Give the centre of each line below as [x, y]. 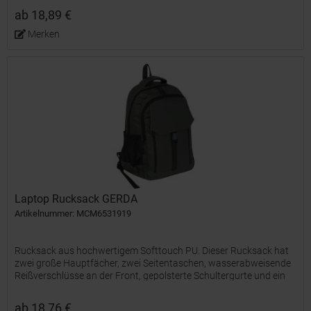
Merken [43, 34]
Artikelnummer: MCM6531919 [73, 213]
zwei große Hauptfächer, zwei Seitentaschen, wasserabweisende [153, 263]
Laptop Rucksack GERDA [76, 199]
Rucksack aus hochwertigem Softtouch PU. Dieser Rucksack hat [152, 250]
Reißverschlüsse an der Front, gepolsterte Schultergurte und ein [150, 275]
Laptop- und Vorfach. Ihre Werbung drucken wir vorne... [133, 288]
